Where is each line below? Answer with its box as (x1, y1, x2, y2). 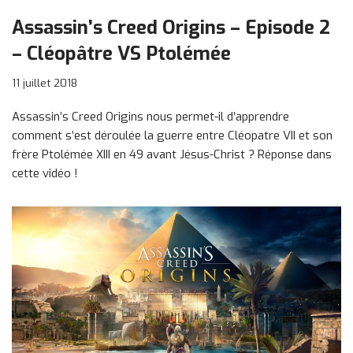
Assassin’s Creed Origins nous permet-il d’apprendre (12, 108, 289, 124)
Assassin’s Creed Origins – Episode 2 (12, 14, 330, 40)
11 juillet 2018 (12, 75, 77, 90)
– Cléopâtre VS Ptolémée (12, 40, 231, 66)
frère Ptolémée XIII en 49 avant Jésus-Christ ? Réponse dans (12, 146, 332, 162)
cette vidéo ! (12, 165, 78, 181)
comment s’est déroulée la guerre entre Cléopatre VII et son (12, 127, 333, 143)
